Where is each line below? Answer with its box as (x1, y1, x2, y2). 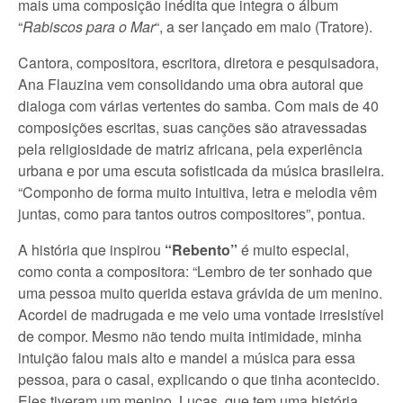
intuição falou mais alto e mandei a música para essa (18, 346, 355, 368)
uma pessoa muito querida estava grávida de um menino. (18, 282, 382, 303)
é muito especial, (237, 238, 349, 260)
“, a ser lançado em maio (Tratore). (155, 15, 372, 37)
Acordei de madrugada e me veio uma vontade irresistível (18, 303, 384, 325)
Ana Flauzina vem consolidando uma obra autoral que (18, 73, 363, 94)
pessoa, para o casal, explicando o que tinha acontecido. (18, 368, 380, 390)
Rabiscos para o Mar (22, 15, 155, 37)
